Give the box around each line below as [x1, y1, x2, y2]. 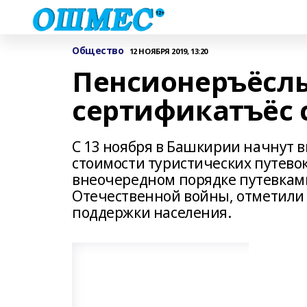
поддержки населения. [72, 203, 232, 222]
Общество [72, 44, 124, 57]
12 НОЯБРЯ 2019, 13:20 [129, 45, 208, 56]
